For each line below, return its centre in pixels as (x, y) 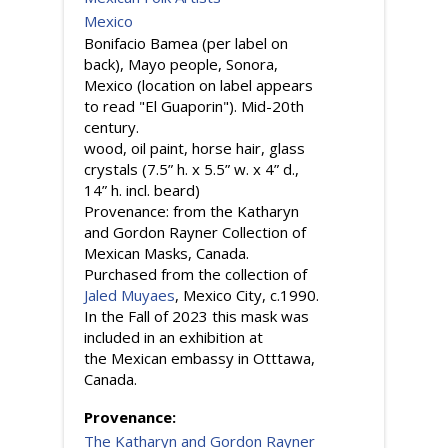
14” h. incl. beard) (142, 190)
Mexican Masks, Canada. (166, 253)
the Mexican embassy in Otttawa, (199, 358)
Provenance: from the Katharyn (191, 211)
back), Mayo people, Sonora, (181, 64)
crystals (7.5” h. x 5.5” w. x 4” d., (191, 169)
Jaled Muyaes (129, 295)
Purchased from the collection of (195, 274)
